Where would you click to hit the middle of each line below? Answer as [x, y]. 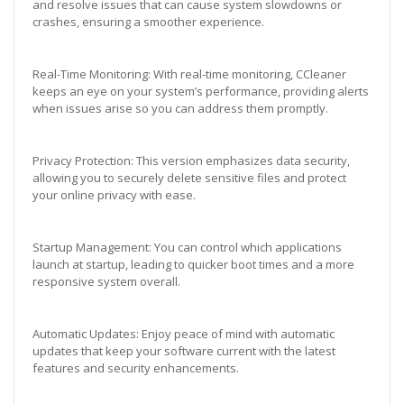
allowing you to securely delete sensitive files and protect [189, 177]
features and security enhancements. [136, 367]
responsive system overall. [106, 281]
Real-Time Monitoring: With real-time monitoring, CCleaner [189, 73]
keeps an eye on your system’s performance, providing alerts [201, 91]
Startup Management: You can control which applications [187, 247]
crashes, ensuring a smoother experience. [148, 21]
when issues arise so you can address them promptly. [180, 108]
